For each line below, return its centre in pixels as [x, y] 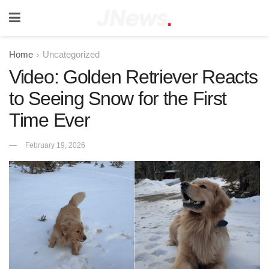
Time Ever [50, 120]
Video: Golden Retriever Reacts [133, 77]
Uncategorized [71, 54]
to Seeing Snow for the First [118, 98]
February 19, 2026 [55, 145]
